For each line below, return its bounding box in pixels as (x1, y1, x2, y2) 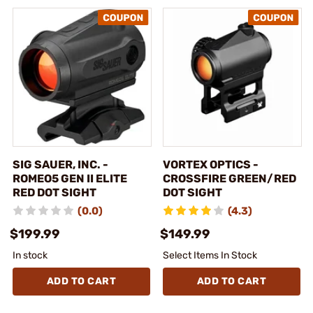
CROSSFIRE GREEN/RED (163, 171, 296, 185)
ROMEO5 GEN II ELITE (13, 171, 127, 185)
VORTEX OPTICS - (163, 157, 259, 171)
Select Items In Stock (163, 249, 257, 261)
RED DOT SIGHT (13, 185, 96, 199)
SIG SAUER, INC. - (13, 157, 108, 171)
